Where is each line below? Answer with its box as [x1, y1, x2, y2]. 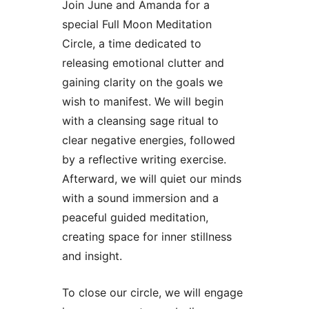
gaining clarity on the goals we [61, 74, 223, 89]
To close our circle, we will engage [61, 285, 243, 299]
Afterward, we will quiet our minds [61, 171, 241, 186]
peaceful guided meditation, [61, 210, 208, 224]
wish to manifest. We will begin [61, 94, 223, 108]
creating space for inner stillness [61, 229, 232, 243]
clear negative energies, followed [61, 132, 235, 147]
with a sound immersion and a [61, 190, 219, 205]
